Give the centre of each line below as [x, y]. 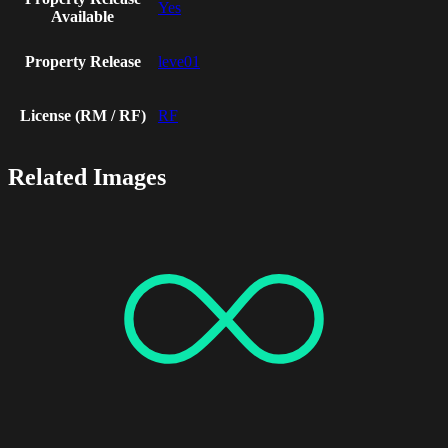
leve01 [179, 62]
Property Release [82, 62]
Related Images [87, 177]
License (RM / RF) [82, 116]
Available [82, 17]
